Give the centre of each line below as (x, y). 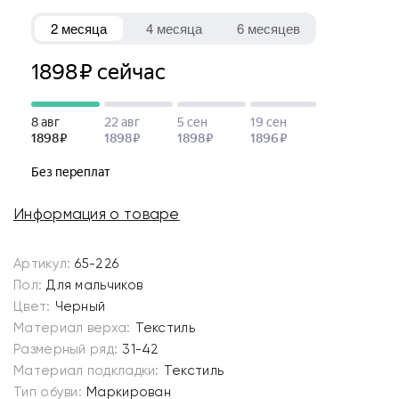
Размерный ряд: (66, 349)
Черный (80, 306)
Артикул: (42, 264)
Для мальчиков (95, 285)
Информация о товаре (97, 214)
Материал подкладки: (86, 370)
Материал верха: (72, 328)
